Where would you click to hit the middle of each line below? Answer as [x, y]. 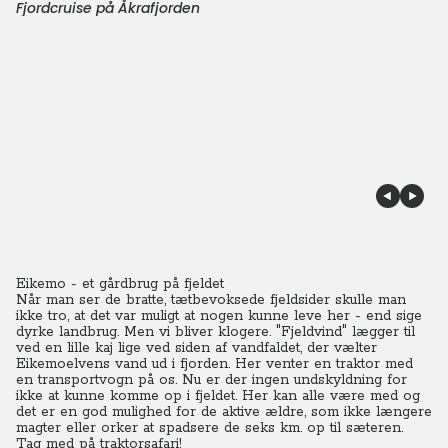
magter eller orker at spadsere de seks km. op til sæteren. [209, 428]
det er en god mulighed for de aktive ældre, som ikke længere [224, 412]
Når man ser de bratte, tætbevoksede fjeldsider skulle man [211, 300]
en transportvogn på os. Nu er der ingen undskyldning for [211, 380]
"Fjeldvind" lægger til [345, 332]
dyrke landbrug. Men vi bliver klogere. [143, 332]
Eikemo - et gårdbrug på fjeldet [120, 284]
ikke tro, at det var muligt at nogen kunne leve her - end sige [219, 316]
